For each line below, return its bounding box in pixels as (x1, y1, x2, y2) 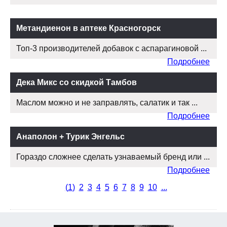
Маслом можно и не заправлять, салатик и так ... (16, 98, 198, 107)
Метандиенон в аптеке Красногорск (16, 24, 161, 33)
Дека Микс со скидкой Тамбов (16, 78, 137, 87)
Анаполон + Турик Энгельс (16, 132, 125, 141)
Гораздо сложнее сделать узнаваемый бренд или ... (16, 153, 210, 162)
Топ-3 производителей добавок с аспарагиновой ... (16, 44, 207, 53)
